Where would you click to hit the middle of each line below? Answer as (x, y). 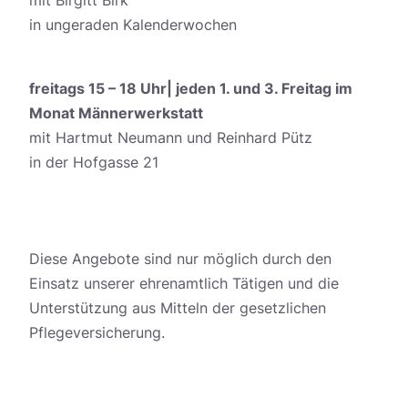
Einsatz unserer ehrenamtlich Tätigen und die (184, 284)
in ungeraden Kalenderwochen (133, 25)
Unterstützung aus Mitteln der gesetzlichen (178, 308)
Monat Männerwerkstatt (116, 113)
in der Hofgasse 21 (94, 163)
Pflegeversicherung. (97, 333)
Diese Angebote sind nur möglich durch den (180, 259)
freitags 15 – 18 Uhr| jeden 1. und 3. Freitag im (191, 89)
